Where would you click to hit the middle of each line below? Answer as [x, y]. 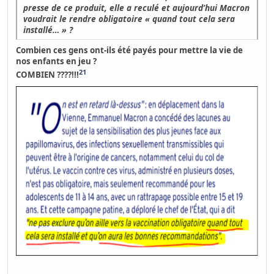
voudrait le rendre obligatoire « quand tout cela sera [129, 18]
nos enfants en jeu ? [57, 61]
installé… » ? [48, 29]
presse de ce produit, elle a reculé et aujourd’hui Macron [137, 7]
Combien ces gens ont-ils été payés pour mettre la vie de [130, 50]
